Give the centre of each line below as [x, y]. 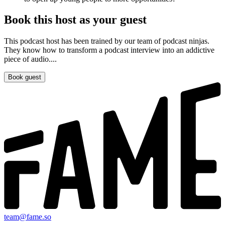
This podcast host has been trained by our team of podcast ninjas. [107, 41]
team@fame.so [28, 217]
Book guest [25, 77]
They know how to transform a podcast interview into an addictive [109, 50]
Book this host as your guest [75, 20]
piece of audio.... [30, 59]
